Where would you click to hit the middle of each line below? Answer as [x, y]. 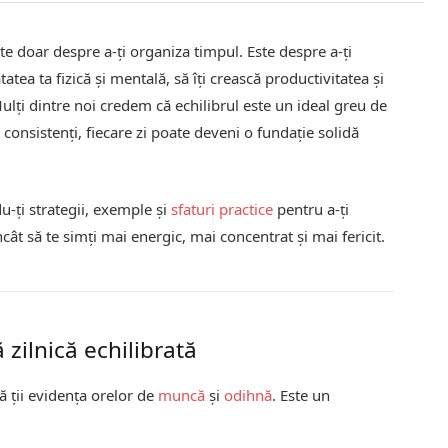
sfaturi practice [222, 208]
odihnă [248, 395]
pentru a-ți [311, 208]
